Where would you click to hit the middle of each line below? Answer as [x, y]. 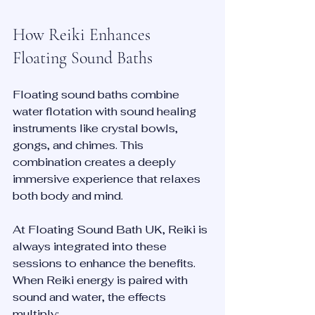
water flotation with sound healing [106, 111]
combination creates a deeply [96, 162]
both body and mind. [68, 195]
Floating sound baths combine [97, 94]
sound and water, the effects [91, 297]
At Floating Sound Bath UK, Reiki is [111, 229]
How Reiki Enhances [84, 34]
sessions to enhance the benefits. [105, 263]
